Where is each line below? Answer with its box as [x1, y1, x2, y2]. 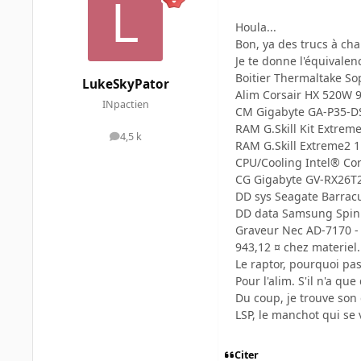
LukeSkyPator [81, 75, 169, 93]
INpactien [102, 97, 149, 111]
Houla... [235, 19, 276, 35]
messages [124, 133, 172, 147]
